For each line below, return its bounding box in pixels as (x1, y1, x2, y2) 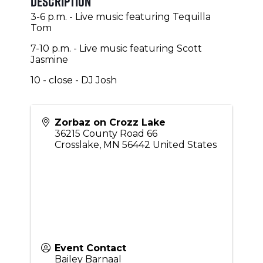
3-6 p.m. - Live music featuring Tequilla (30, 11, 211, 23)
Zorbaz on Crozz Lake (54, 117, 166, 129)
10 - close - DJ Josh (30, 75, 117, 86)
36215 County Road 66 (54, 128, 157, 140)
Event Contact (54, 242, 126, 254)
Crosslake (54, 139, 99, 151)
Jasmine (30, 54, 68, 66)
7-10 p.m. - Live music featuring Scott (30, 43, 202, 55)
